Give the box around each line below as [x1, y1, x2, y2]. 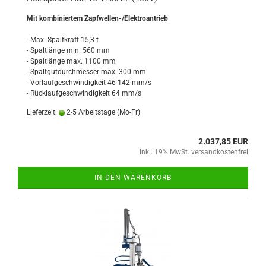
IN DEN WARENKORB [94, 173, 172, 182]
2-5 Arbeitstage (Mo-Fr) [65, 108, 140, 116]
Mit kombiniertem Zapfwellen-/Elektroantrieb [27, 14, 168, 23]
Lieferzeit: [27, 108, 59, 116]
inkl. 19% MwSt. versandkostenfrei [140, 148, 248, 156]
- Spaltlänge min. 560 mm [27, 46, 110, 55]
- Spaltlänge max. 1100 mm [27, 57, 116, 65]
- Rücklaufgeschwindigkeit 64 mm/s [27, 89, 141, 97]
